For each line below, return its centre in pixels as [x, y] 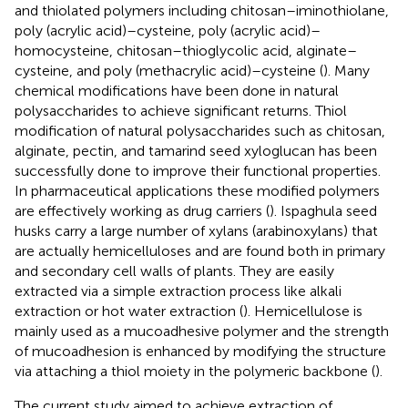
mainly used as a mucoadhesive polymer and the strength [202, 331]
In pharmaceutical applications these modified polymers [197, 190]
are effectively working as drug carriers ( [142, 210]
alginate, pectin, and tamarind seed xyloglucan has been [196, 150]
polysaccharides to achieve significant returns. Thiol [181, 110]
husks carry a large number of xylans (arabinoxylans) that [196, 230]
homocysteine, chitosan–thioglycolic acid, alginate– [186, 50]
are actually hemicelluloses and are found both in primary [200, 250]
